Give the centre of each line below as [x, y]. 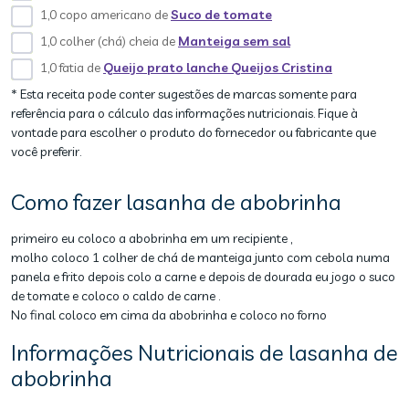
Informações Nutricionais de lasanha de [204, 352]
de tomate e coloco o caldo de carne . [115, 296]
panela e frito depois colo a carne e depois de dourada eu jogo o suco [203, 277]
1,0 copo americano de [105, 15]
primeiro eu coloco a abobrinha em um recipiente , [152, 238]
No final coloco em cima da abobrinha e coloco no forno [169, 315]
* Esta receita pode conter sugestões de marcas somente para [184, 94]
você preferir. [46, 152]
